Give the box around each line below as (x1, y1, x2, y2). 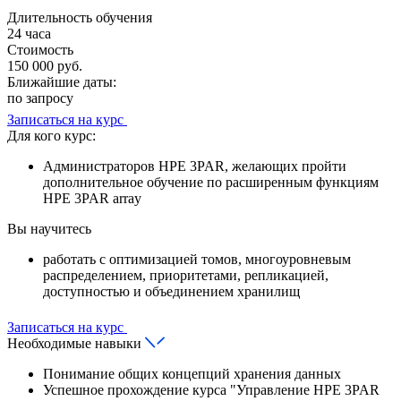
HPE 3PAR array (43, 191, 141, 207)
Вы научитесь (7, 221, 91, 237)
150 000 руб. (7, 58, 82, 74)
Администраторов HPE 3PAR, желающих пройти (43, 158, 346, 175)
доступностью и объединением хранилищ (43, 284, 300, 300)
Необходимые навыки (7, 336, 145, 352)
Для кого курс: (7, 128, 96, 144)
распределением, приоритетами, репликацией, (43, 268, 328, 284)
